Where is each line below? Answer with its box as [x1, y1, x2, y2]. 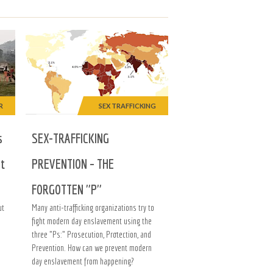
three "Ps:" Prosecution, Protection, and [32, 229, 151, 239]
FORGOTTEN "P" [32, 182, 102, 197]
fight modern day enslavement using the [32, 216, 152, 226]
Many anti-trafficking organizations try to [32, 202, 154, 213]
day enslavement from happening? [32, 256, 134, 266]
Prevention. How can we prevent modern [32, 243, 152, 253]
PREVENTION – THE [32, 156, 114, 171]
